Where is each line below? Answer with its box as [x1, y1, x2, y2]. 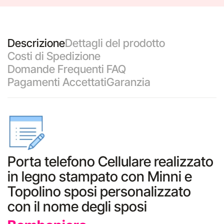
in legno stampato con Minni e [7, 168, 192, 185]
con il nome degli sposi [7, 198, 147, 215]
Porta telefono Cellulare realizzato [7, 153, 213, 170]
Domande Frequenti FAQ [7, 62, 126, 75]
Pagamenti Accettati [7, 75, 106, 88]
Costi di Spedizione [7, 49, 100, 62]
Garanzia [106, 75, 150, 88]
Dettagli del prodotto [65, 36, 165, 49]
